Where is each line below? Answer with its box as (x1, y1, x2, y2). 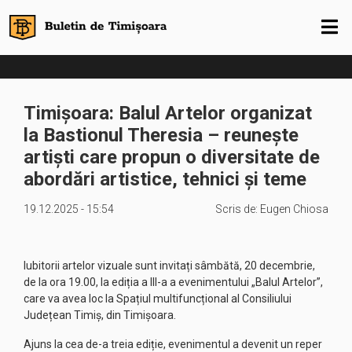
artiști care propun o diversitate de (24, 146, 320, 168)
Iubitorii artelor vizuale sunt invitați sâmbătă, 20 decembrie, (24, 259, 315, 272)
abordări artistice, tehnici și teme (24, 168, 306, 190)
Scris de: (215, 203, 260, 215)
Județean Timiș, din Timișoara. (24, 309, 176, 321)
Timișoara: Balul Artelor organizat (24, 102, 312, 124)
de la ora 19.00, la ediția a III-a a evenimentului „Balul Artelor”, (24, 276, 323, 288)
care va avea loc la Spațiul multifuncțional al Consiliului (24, 292, 291, 305)
